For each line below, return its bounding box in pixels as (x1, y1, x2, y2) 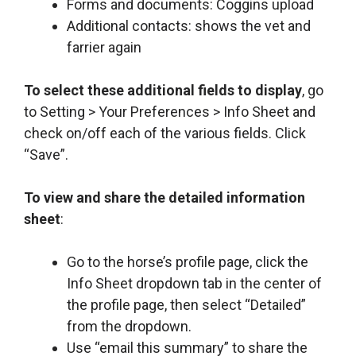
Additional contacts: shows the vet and (67, 17, 311, 35)
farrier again (67, 39, 141, 56)
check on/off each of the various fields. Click (24, 125, 306, 142)
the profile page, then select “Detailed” (67, 296, 306, 314)
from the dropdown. (67, 318, 192, 335)
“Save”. (24, 146, 68, 164)
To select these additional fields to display (24, 82, 302, 99)
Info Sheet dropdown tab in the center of (67, 275, 322, 292)
